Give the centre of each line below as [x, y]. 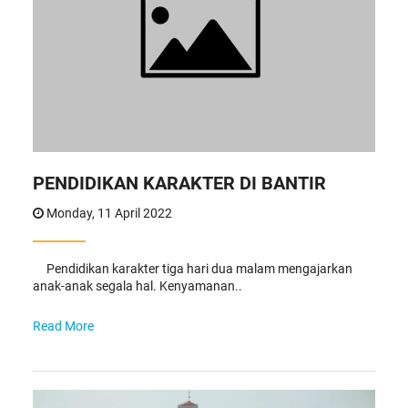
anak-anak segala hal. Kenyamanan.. [137, 286]
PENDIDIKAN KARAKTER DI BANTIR [179, 183]
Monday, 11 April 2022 [107, 213]
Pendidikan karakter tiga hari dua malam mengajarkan [192, 268]
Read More [63, 326]
